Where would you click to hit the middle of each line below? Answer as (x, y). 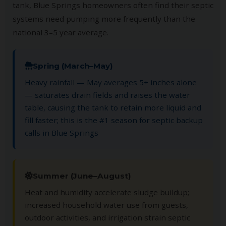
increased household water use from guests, (106, 205)
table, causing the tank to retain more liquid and (113, 107)
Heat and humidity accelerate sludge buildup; (107, 192)
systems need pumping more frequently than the (104, 18)
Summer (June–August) (82, 176)
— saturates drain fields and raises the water (107, 95)
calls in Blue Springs (62, 132)
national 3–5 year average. (61, 32)
